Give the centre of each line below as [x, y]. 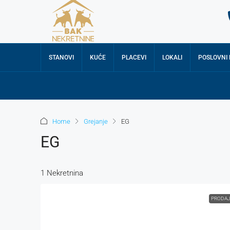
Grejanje [96, 122]
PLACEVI [134, 58]
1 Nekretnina [62, 173]
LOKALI [172, 58]
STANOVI [61, 58]
